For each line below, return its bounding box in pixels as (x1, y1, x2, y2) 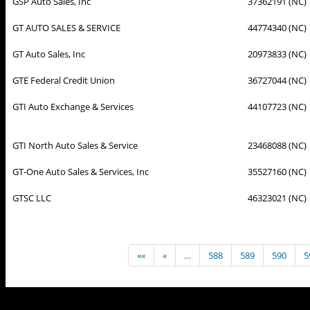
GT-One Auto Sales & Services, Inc (12, 165, 149, 178)
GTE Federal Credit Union (12, 73, 115, 86)
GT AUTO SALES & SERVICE (12, 21, 120, 34)
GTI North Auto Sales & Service (12, 138, 138, 152)
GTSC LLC (12, 191, 51, 204)
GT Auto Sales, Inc (12, 47, 85, 60)
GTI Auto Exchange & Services (12, 100, 134, 113)
